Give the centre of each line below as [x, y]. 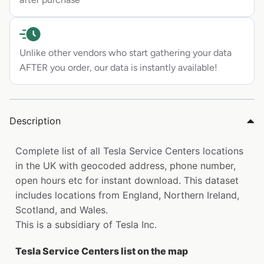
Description [35, 121]
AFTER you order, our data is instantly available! [118, 68]
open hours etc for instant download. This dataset [127, 181]
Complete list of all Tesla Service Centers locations [129, 151]
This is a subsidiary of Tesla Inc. [86, 225]
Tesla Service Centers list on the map [102, 251]
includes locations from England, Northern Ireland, [127, 195]
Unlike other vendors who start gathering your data [126, 53]
